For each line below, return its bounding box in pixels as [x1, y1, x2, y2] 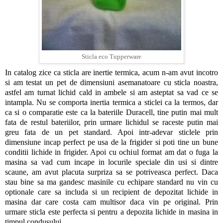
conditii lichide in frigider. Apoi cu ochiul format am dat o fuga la [5, 148, 218, 157]
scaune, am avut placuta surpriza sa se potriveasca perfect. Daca [5, 168, 218, 177]
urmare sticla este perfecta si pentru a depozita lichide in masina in [5, 208, 218, 217]
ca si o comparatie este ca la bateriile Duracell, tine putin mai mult [5, 108, 218, 117]
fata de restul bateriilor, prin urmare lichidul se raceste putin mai [5, 118, 218, 127]
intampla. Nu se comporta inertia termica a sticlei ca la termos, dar [5, 98, 218, 107]
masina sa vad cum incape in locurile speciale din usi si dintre [5, 158, 218, 167]
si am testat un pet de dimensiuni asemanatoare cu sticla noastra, [5, 78, 218, 87]
